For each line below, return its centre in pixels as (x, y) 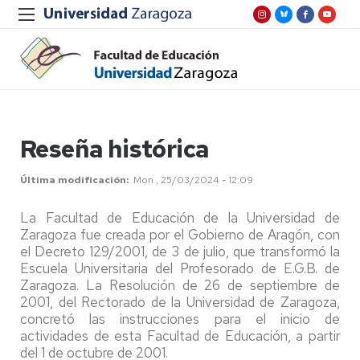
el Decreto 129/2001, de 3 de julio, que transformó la (180, 252)
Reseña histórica (115, 149)
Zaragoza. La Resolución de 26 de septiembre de (180, 285)
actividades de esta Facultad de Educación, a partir (180, 336)
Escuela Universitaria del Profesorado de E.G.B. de (180, 268)
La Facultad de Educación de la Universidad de (180, 218)
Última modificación (73, 180)
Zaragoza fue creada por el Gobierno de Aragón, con (180, 235)
